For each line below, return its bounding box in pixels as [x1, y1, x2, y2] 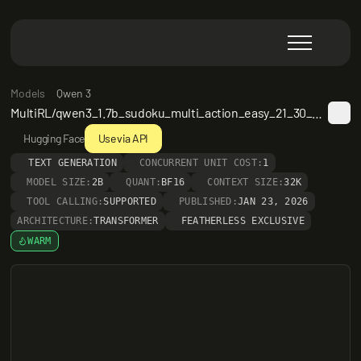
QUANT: [126, 176, 162, 188]
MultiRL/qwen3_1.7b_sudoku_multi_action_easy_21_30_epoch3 [312, 105, 323, 120]
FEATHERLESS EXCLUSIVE [180, 215, 305, 226]
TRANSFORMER [93, 215, 159, 226]
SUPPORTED [103, 196, 157, 207]
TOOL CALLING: [27, 196, 104, 207]
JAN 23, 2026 [238, 196, 309, 207]
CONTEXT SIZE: [207, 176, 284, 188]
